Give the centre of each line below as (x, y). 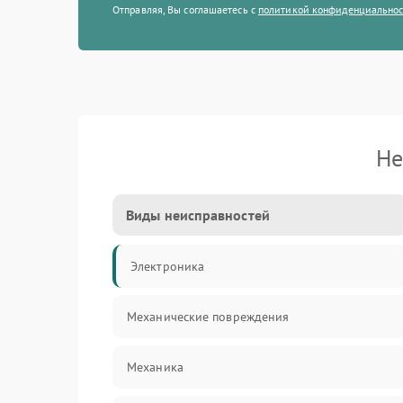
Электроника (168, 266)
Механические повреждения (208, 317)
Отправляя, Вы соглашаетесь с (185, 9)
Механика (155, 367)
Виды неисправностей (198, 215)
